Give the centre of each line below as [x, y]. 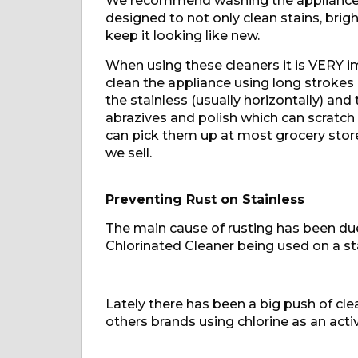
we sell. [128, 153]
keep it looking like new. [182, 36]
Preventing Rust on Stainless [205, 199]
